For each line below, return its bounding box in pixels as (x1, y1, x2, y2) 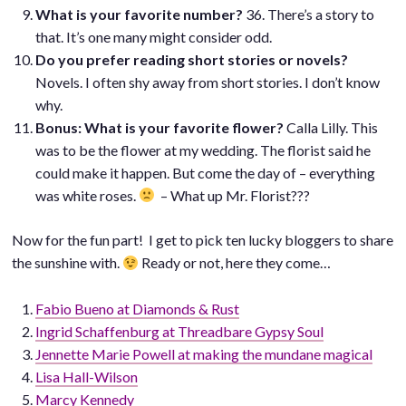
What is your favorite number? (34, 5, 243, 23)
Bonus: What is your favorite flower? (34, 118, 284, 136)
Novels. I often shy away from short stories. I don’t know (34, 72, 380, 91)
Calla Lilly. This (283, 118, 378, 136)
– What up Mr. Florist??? (155, 186, 311, 204)
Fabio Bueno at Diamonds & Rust (34, 300, 239, 318)
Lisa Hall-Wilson (34, 368, 138, 386)
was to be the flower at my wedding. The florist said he (34, 140, 371, 159)
